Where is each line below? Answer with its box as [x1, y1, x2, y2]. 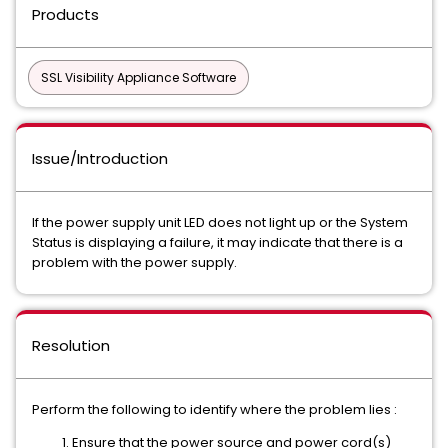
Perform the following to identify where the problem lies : [32, 400, 397, 419]
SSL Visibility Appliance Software [41, 69, 236, 86]
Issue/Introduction [32, 148, 168, 169]
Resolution [32, 335, 110, 356]
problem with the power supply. [32, 253, 237, 272]
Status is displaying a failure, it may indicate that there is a [32, 233, 403, 252]
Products [32, 4, 99, 25]
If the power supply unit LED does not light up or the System [32, 213, 408, 232]
